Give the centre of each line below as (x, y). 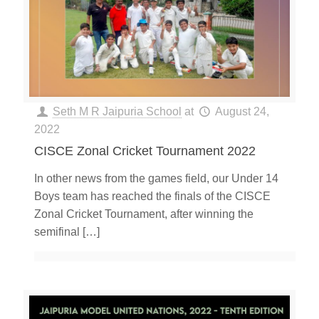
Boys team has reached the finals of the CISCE (152, 197)
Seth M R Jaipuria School (117, 112)
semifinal (57, 232)
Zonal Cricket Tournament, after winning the (144, 214)
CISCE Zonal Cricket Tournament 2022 (145, 151)
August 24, (242, 112)
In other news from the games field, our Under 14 (156, 179)
